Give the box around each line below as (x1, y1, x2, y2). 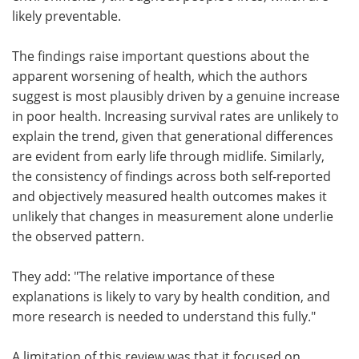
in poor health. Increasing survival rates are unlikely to (12, 107, 339, 125)
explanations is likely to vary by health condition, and (12, 287, 330, 305)
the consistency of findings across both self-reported (12, 167, 331, 185)
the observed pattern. (12, 227, 144, 245)
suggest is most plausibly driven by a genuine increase (12, 87, 340, 105)
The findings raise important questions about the (12, 46, 309, 65)
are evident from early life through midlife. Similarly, (12, 147, 325, 165)
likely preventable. (12, 6, 121, 25)
